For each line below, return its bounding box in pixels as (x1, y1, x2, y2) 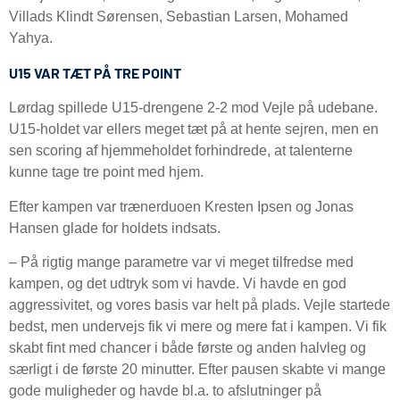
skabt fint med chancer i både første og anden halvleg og (9, 340, 366, 356)
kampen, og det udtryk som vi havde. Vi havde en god (9, 276, 346, 292)
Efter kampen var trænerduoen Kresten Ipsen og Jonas (9, 198, 354, 214)
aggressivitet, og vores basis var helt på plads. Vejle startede (9, 297, 390, 313)
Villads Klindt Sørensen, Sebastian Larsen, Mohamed (9, 9, 348, 25)
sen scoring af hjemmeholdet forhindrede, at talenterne (9, 143, 353, 159)
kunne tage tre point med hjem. (9, 164, 207, 180)
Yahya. (9, 30, 56, 46)
